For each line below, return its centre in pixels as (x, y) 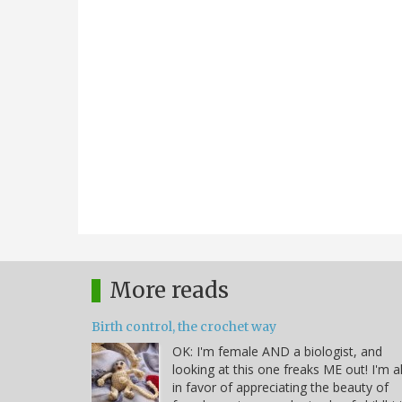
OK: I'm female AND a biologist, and (277, 351)
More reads (169, 290)
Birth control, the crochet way (184, 326)
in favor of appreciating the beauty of (280, 387)
